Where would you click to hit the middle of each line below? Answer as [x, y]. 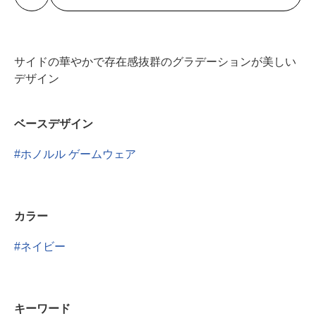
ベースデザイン [54, 124]
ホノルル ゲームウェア [78, 154]
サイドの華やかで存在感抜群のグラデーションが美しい [155, 62]
